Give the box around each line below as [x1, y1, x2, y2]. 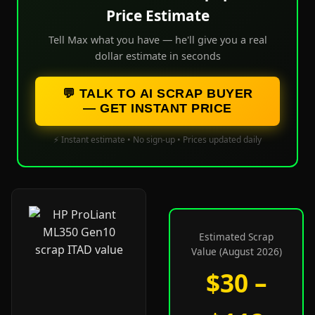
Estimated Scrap [199, 230, 274, 243]
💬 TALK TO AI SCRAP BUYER [62, 86, 253, 101]
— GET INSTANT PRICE [83, 101, 232, 115]
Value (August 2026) [191, 245, 282, 258]
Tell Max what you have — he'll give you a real [48, 33, 267, 46]
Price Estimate [105, 6, 210, 25]
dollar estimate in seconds [94, 49, 221, 63]
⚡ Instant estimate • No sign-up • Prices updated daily [53, 134, 262, 146]
